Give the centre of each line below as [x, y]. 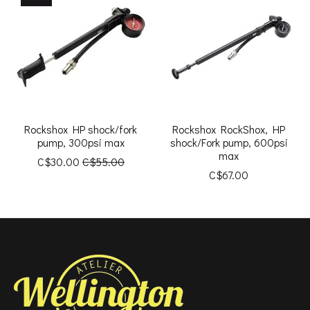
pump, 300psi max [81, 143]
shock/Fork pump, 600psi [229, 143]
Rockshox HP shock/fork [81, 129]
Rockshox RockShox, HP [229, 129]
